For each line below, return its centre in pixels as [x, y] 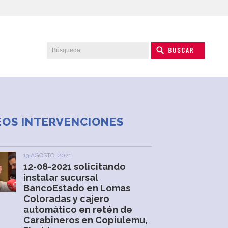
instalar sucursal [61, 177]
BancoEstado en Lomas [77, 188]
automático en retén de [78, 209]
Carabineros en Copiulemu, [86, 220]
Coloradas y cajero [67, 199]
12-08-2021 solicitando [75, 167]
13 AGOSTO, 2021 [48, 155]
